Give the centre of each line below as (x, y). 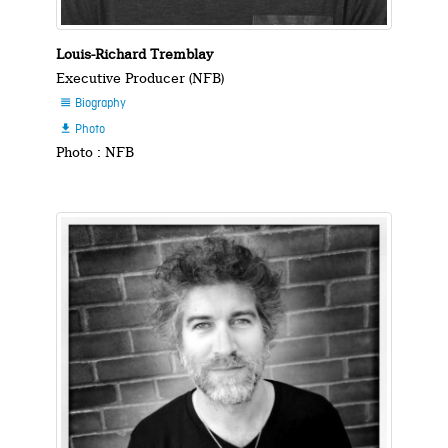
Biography (98, 103)
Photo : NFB (95, 151)
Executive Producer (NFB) (140, 77)
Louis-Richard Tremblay (135, 53)
